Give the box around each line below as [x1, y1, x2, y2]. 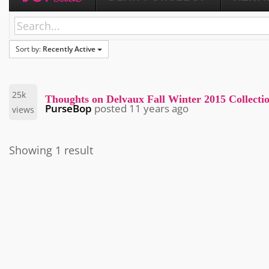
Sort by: [16, 44, 43, 55]
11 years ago [129, 101, 189, 116]
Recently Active [43, 44, 95, 55]
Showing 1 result [9, 143, 93, 158]
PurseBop [45, 101, 92, 116]
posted [92, 101, 129, 116]
